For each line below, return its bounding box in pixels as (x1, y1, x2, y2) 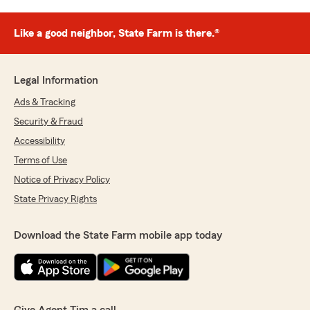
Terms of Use (14, 156, 67, 165)
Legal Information (14, 75, 98, 86)
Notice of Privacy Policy (14, 175, 110, 185)
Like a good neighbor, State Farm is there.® (14, 28, 219, 39)
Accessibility (14, 136, 65, 146)
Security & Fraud (14, 117, 83, 127)
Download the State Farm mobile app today (14, 230, 222, 241)
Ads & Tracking (14, 98, 75, 107)
